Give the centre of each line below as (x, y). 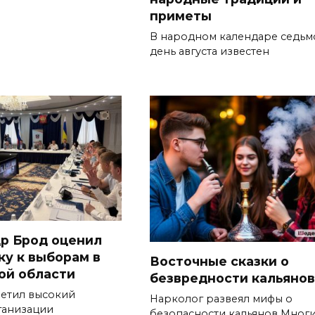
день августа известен (210, 52)
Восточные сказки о (219, 261)
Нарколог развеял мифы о (221, 298)
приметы (181, 16)
